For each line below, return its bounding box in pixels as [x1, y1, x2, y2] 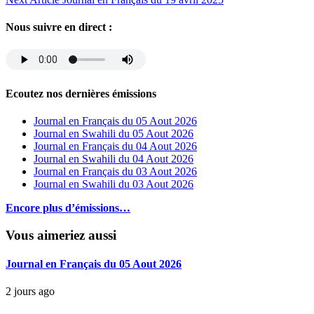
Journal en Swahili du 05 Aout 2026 [34, 128, 193, 140]
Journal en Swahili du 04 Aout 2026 [34, 153, 193, 165]
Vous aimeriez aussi [6, 227, 116, 243]
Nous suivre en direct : [6, 21, 112, 34]
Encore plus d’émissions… [6, 202, 130, 214]
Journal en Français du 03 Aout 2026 [34, 165, 197, 178]
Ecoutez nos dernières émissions [6, 87, 156, 100]
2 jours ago [6, 285, 55, 298]
